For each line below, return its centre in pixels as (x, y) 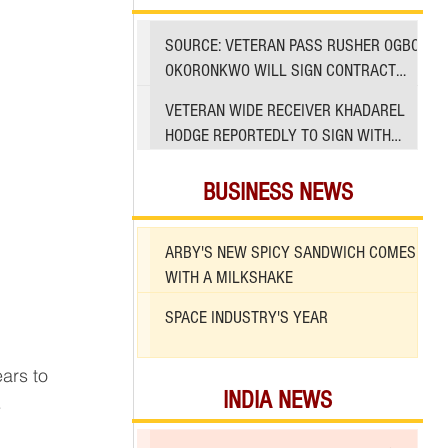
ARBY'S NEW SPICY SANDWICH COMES (290, 253)
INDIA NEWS (277, 400)
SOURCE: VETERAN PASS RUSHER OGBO (292, 45)
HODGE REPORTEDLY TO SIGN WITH (278, 135)
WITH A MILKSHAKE (229, 278)
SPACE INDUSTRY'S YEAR (246, 318)
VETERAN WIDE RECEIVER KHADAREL (285, 110)
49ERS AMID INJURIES (236, 160)
